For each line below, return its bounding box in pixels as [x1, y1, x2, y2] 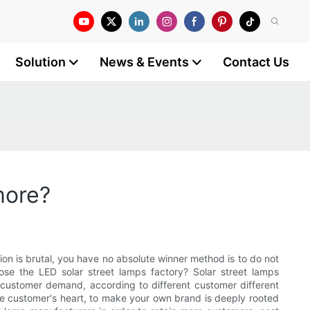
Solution [15, 55, 66, 69]
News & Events [100, 55, 189, 69]
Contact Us [223, 55, 289, 69]
